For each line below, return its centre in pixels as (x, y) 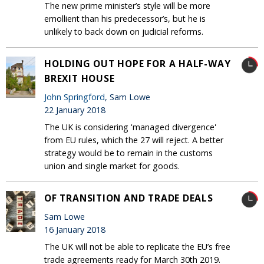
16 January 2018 (75, 229)
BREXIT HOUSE (80, 79)
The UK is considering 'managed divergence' (130, 127)
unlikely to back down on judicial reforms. (124, 32)
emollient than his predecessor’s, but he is (125, 19)
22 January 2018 (75, 110)
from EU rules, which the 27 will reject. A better (134, 140)
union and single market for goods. (112, 166)
